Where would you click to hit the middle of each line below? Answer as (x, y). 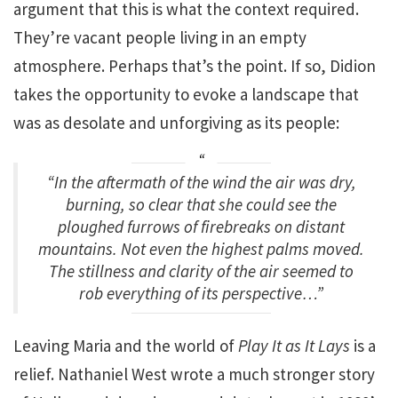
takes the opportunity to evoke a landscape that (186, 94)
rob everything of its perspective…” (201, 293)
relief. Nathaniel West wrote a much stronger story (194, 374)
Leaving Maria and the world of (126, 345)
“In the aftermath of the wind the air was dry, (201, 182)
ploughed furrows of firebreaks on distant (201, 226)
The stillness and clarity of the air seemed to (201, 271)
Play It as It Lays (294, 345)
